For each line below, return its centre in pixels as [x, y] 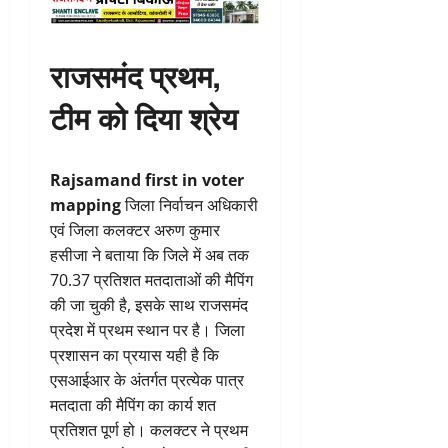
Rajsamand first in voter [147, 180]
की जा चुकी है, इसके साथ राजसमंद [149, 305]
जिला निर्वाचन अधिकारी [189, 205]
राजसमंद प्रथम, [135, 75]
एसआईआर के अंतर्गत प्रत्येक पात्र [147, 380]
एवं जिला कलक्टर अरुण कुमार [135, 230]
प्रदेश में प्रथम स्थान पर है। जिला [147, 330]
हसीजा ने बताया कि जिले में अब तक [149, 255]
